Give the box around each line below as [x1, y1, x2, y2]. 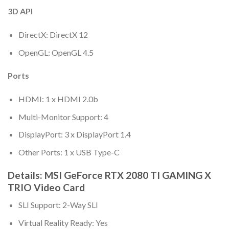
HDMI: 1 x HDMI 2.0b [18, 94, 98, 104]
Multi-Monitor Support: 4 [18, 111, 108, 122]
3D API [8, 6, 33, 16]
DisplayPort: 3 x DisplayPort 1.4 [18, 129, 131, 140]
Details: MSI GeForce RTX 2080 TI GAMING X [8, 169, 211, 181]
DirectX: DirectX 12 [18, 29, 88, 39]
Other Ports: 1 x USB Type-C [18, 147, 120, 157]
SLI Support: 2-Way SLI [18, 200, 98, 210]
